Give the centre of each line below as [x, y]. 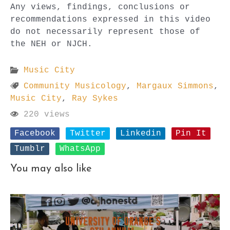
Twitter [88, 133]
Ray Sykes [95, 98]
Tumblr [30, 148]
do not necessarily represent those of [105, 32]
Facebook [35, 133]
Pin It [191, 133]
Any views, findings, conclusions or [100, 7]
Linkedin [141, 133]
